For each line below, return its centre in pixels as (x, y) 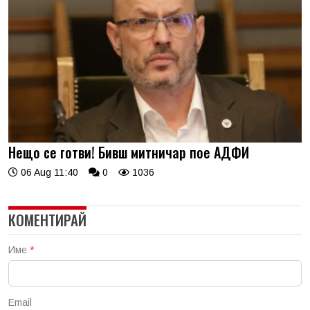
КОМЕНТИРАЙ (47, 220)
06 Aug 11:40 (48, 173)
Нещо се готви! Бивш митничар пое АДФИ (129, 153)
